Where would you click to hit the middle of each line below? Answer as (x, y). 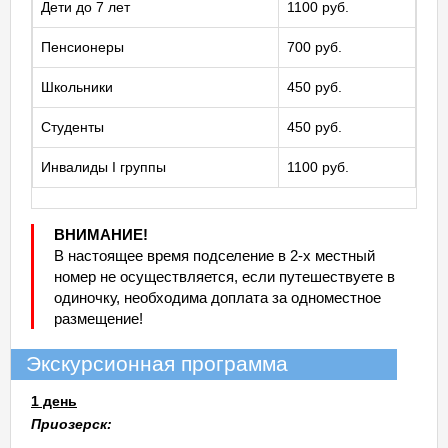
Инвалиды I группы (103, 167)
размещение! (98, 318)
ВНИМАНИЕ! (101, 234)
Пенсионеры (82, 47)
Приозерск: (71, 424)
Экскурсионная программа (157, 364)
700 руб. (314, 47)
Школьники (77, 87)
